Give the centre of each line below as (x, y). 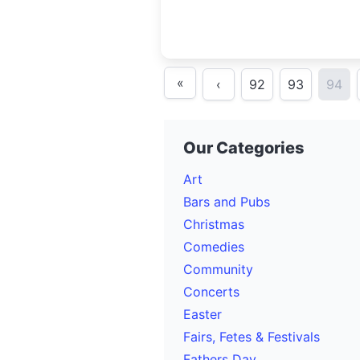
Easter (202, 314)
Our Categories (244, 148)
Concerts (211, 292)
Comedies (214, 247)
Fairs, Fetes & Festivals (252, 337)
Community (218, 269)
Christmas (214, 224)
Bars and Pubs (227, 202)
